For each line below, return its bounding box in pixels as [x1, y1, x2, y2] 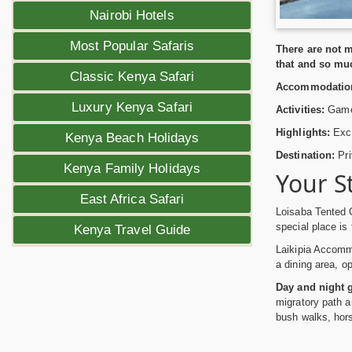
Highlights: [276, 126, 331, 138]
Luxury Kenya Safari [71, 100, 192, 115]
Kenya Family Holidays [63, 161, 201, 176]
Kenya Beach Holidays [64, 130, 200, 145]
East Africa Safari [79, 192, 185, 207]
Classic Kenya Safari [69, 69, 195, 84]
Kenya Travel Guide [73, 222, 191, 237]
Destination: [276, 148, 335, 161]
